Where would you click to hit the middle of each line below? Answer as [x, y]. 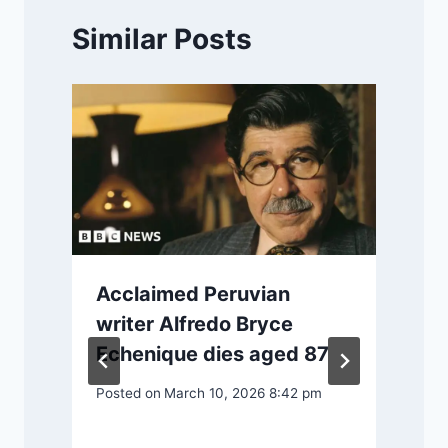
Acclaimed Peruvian [193, 294]
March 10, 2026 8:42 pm [243, 392]
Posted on [128, 392]
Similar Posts [162, 39]
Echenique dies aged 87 [212, 354]
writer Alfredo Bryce [194, 324]
